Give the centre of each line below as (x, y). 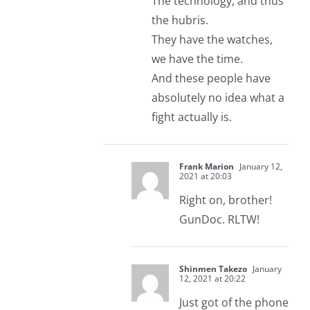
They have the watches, (212, 40)
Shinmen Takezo (213, 269)
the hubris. (180, 20)
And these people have (211, 79)
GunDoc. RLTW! (219, 220)
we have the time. (197, 59)
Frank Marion (206, 167)
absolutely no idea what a (218, 98)
